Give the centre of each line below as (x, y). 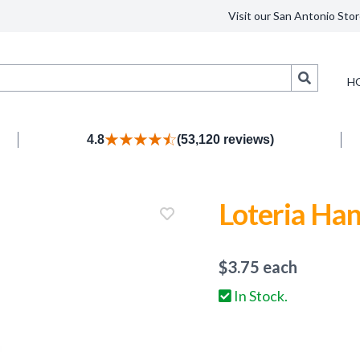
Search (328, 77)
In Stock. (260, 296)
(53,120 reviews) (225, 139)
